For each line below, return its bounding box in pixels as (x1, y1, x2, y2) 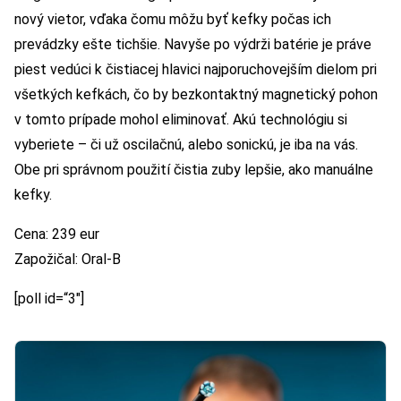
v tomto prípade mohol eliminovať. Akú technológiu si (14, 111, 347, 129)
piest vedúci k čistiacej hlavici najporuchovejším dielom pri (14, 61, 377, 79)
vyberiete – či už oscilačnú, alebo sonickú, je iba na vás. (14, 136, 358, 154)
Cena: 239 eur (14, 226, 99, 243)
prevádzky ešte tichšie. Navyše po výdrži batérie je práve (14, 36, 371, 54)
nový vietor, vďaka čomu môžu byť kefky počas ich (14, 11, 331, 29)
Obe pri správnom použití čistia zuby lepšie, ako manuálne (14, 161, 373, 179)
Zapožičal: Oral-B (14, 251, 121, 269)
